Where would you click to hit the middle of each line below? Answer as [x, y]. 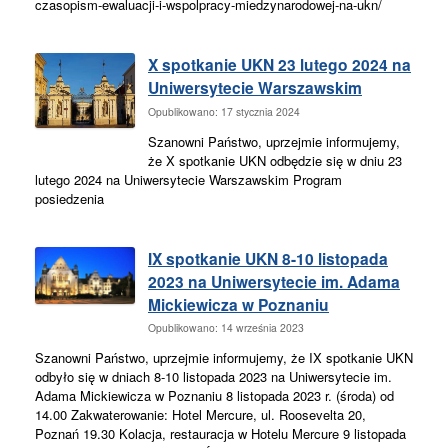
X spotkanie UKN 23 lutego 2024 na [279, 64]
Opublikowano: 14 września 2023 [226, 328]
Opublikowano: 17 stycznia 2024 [224, 111]
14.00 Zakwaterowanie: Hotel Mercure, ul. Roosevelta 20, [200, 415]
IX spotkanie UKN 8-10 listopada [268, 258]
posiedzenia [69, 198]
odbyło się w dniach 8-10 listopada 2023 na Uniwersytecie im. [213, 377]
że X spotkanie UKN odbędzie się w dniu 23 [275, 160]
